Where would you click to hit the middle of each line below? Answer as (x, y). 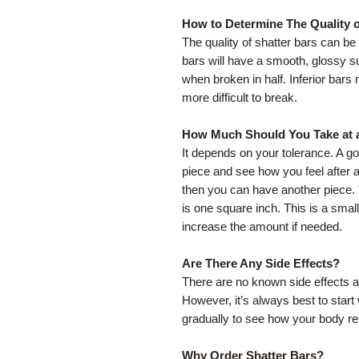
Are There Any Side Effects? (261, 264)
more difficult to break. (240, 98)
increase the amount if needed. (262, 227)
